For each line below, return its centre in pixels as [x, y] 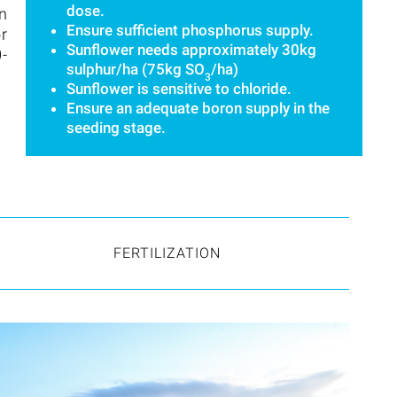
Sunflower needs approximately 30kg [191, 49]
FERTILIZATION [167, 253]
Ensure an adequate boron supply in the [198, 108]
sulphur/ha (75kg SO [136, 69]
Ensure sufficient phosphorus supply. [190, 30]
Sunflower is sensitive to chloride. [179, 88]
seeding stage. [116, 127]
